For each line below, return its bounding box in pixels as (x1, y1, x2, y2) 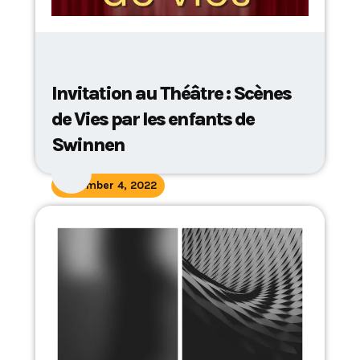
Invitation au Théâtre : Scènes (51, 82, 291, 104)
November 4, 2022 (59, 178, 157, 192)
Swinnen (51, 133, 125, 156)
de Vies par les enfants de (51, 108, 254, 130)
